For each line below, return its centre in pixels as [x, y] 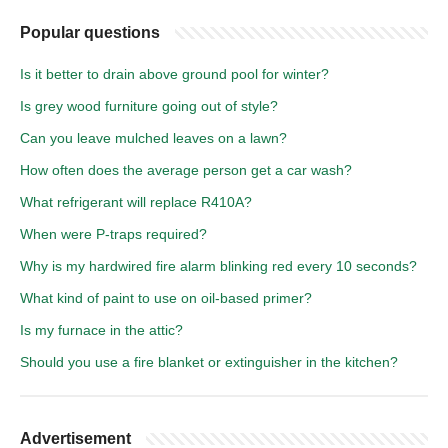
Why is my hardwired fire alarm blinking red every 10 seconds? [218, 265]
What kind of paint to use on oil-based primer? [166, 297]
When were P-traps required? [113, 233]
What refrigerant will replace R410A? [136, 201]
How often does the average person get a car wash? [186, 169]
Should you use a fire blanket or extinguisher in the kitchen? [209, 361]
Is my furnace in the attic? [101, 329]
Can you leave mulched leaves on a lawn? [153, 137]
